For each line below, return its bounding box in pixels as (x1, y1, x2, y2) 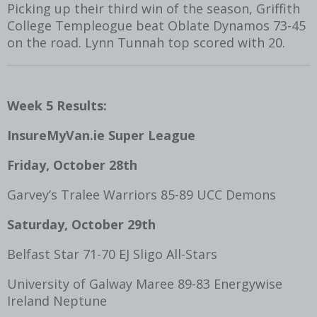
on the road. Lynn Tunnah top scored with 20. (7, 33, 285, 51)
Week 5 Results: (7, 96, 107, 114)
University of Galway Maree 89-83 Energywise (7, 275, 282, 292)
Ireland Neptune (7, 292, 107, 309)
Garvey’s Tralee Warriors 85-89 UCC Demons (7, 185, 279, 203)
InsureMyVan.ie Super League (7, 126, 195, 144)
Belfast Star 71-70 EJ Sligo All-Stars (7, 245, 217, 263)
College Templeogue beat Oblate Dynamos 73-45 (7, 16, 306, 34)
